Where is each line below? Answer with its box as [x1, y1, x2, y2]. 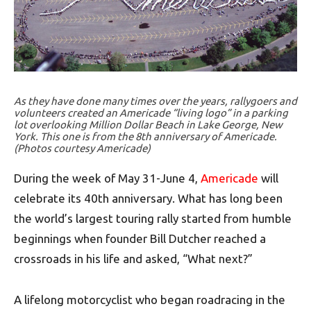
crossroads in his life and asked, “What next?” [14, 252, 253, 265]
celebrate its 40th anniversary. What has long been [14, 192, 283, 205]
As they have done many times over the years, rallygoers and [14, 95, 297, 107]
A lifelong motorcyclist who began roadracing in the [14, 293, 285, 306]
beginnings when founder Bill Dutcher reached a [14, 232, 266, 245]
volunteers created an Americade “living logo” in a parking [14, 107, 288, 119]
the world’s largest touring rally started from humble [14, 212, 292, 225]
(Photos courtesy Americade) [14, 142, 151, 154]
